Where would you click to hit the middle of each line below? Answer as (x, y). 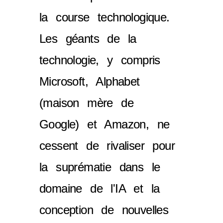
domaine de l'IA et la (100, 188)
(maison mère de (86, 103)
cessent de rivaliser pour (107, 145)
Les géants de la (88, 38)
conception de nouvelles (104, 210)
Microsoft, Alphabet (90, 81)
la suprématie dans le (100, 167)
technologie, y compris (100, 60)
